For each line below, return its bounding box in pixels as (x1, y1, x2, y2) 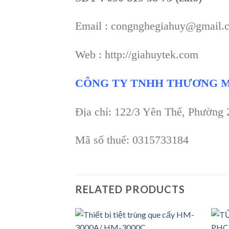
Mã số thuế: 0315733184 (75, 133, 189, 147)
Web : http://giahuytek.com (75, 48, 198, 61)
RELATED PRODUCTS (75, 183, 185, 196)
